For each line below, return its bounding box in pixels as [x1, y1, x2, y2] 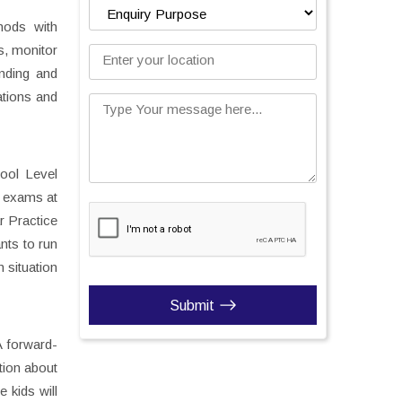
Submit [169, 297, 214, 313]
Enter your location [102, 52, 214, 67]
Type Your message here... [102, 101, 262, 117]
